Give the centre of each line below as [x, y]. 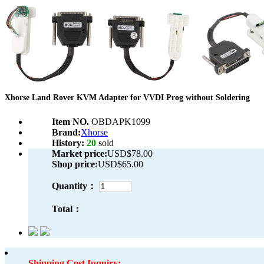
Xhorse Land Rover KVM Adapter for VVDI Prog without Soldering [127, 98]
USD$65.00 [121, 164]
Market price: [80, 154]
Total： [67, 209]
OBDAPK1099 [121, 122]
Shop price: [75, 164]
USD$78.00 [130, 154]
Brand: [66, 133]
